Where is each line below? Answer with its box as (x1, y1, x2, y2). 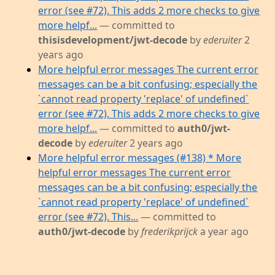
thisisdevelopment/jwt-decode (38, 33, 188, 47)
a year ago (198, 224, 249, 238)
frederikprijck (141, 224, 198, 238)
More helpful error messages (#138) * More (38, 150, 242, 165)
